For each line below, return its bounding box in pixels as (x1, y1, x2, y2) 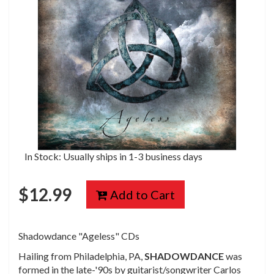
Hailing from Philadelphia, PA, (18, 250, 144, 262)
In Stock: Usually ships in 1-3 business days (24, 150, 202, 162)
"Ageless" (78, 229, 119, 242)
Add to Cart (108, 187, 175, 202)
